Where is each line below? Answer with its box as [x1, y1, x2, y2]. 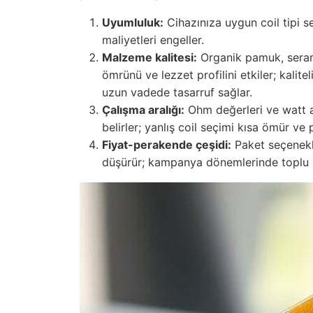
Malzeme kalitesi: [102, 50, 197, 65]
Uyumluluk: [102, 15, 163, 30]
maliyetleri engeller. [102, 33, 204, 48]
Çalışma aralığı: [102, 103, 184, 117]
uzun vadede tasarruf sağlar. [102, 85, 252, 100]
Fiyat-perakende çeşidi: [102, 138, 231, 152]
